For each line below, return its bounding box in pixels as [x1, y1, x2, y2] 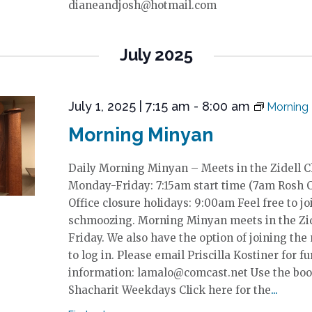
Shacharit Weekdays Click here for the [68, 283, 271, 297]
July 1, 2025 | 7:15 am [68, 99, 190, 114]
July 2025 [119, 45, 193, 65]
